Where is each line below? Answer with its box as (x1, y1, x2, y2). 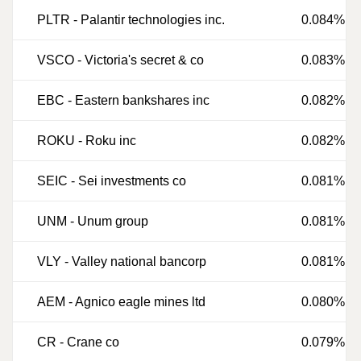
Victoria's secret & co (85, 53, 204, 67)
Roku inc (85, 134, 136, 147)
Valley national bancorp (72, 255, 206, 268)
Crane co (67, 335, 119, 349)
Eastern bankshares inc (75, 93, 210, 107)
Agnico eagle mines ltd (75, 295, 205, 309)
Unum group (77, 214, 148, 228)
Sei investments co (78, 174, 186, 188)
